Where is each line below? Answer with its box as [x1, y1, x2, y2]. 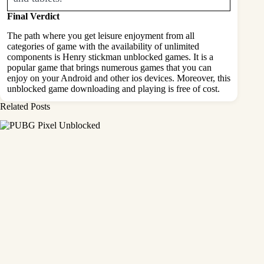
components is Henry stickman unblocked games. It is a [7, 51, 213, 62]
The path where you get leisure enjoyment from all [7, 30, 194, 41]
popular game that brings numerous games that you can [7, 62, 212, 72]
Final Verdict [7, 11, 60, 21]
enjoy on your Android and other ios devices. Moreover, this [7, 72, 230, 83]
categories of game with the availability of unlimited [7, 41, 199, 51]
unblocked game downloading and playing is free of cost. [7, 83, 220, 94]
